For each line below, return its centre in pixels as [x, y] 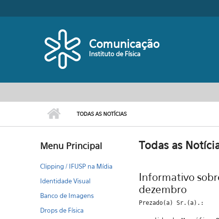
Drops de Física [62, 210]
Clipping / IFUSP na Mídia [77, 166]
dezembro [163, 189]
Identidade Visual [66, 181]
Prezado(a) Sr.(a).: [171, 203]
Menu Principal [71, 146]
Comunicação [124, 44]
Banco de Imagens [67, 196]
